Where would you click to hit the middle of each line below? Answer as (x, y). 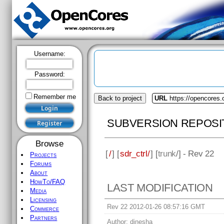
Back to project (120, 98)
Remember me (54, 97)
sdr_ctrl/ (135, 153)
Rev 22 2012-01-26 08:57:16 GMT (156, 207)
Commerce (45, 209)
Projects (43, 155)
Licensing (43, 200)
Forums (41, 164)
